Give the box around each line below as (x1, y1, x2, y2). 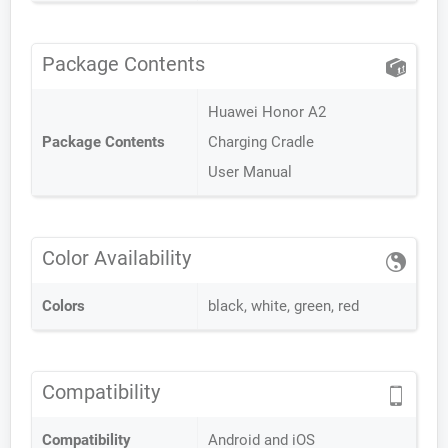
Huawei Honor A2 (208, 103, 326, 121)
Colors (42, 297, 85, 315)
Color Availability (42, 246, 191, 270)
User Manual (208, 163, 292, 181)
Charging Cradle (208, 133, 314, 151)
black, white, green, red (208, 297, 359, 315)
